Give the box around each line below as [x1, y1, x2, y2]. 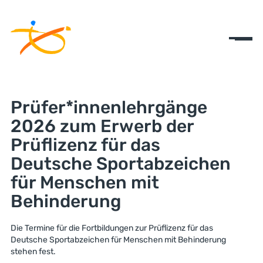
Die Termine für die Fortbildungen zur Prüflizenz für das [10, 223, 213, 233]
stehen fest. [10, 247, 58, 257]
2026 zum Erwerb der [10, 116, 194, 137]
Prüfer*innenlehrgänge [10, 97, 207, 118]
